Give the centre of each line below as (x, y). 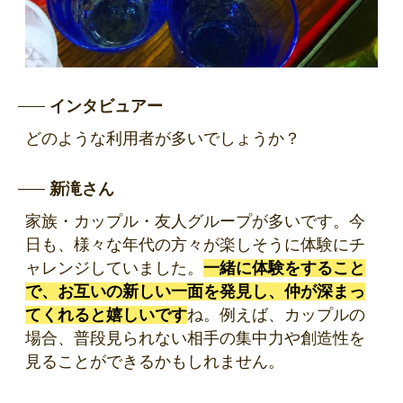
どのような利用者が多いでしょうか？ (163, 139)
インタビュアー (106, 107)
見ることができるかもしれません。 (155, 362)
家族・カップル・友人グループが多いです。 (187, 222)
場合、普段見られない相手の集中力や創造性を (195, 339)
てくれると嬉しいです (106, 315)
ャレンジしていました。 (114, 269)
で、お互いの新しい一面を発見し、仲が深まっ (195, 292)
